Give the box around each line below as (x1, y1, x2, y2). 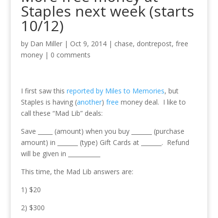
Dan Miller (30, 38, 62, 48)
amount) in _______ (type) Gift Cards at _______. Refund (20, 137, 189, 147)
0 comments (50, 50, 91, 59)
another (76, 97, 102, 107)
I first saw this (20, 86, 67, 95)
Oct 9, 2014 (70, 38, 107, 48)
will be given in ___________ (20, 148, 100, 158)
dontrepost (136, 38, 172, 48)
